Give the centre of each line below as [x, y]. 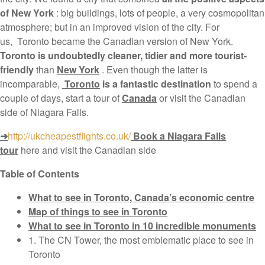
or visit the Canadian [201, 98]
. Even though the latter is [153, 70]
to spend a [234, 84]
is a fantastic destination [156, 84]
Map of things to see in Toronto [98, 212]
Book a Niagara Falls [178, 136]
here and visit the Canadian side [87, 150]
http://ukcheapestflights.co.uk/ [69, 136]
